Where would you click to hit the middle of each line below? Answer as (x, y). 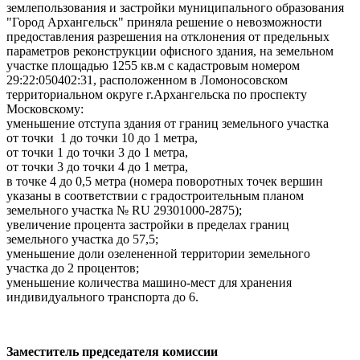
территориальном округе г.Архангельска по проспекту (157, 94)
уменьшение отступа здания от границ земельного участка (168, 123)
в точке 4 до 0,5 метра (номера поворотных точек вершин (165, 181)
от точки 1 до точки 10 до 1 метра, (102, 138)
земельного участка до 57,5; (82, 239)
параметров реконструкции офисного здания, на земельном (170, 51)
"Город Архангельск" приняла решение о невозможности (164, 22)
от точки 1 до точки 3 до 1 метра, (97, 152)
